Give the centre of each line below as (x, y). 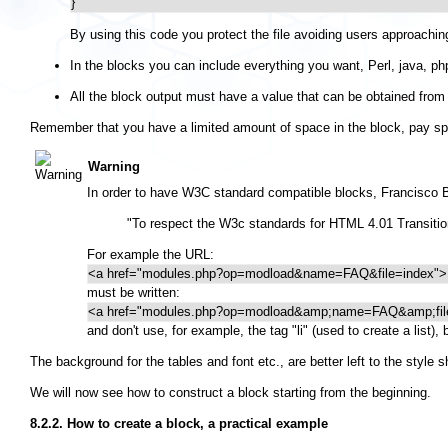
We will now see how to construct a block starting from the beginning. (230, 393)
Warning (114, 167)
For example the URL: (150, 255)
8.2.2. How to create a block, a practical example (179, 424)
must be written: (133, 293)
